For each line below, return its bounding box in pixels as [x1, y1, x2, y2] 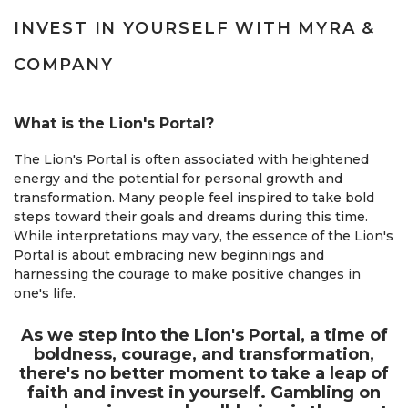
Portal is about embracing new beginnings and [14, 247, 324, 263]
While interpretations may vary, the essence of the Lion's [14, 228, 393, 244]
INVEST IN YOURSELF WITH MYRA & [14, 18, 375, 38]
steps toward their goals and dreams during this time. [14, 209, 368, 225]
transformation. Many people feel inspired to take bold [14, 189, 374, 206]
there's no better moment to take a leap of [19, 363, 389, 383]
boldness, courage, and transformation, [34, 344, 374, 364]
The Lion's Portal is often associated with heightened [14, 151, 369, 168]
